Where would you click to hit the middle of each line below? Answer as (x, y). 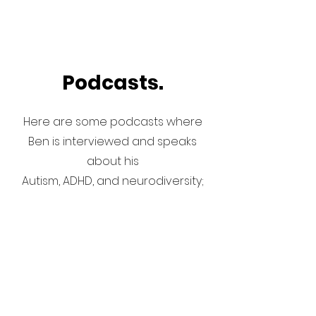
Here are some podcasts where (113, 122)
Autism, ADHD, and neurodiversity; (113, 181)
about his (113, 161)
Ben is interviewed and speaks (113, 141)
